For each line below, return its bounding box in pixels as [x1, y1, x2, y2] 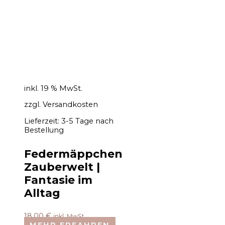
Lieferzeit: [24, 116, 61, 126]
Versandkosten [43, 100, 98, 109]
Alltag [24, 186, 60, 200]
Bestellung [24, 125, 64, 135]
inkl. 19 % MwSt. [24, 83, 82, 93]
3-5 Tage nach [61, 116, 114, 126]
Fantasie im [24, 173, 92, 187]
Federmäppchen [24, 147, 123, 161]
